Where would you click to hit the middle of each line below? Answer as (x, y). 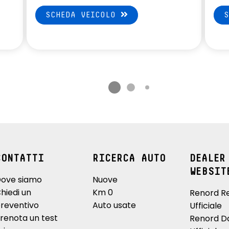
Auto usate (114, 205)
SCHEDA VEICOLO (83, 15)
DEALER (208, 159)
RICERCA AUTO (129, 159)
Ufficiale (206, 206)
